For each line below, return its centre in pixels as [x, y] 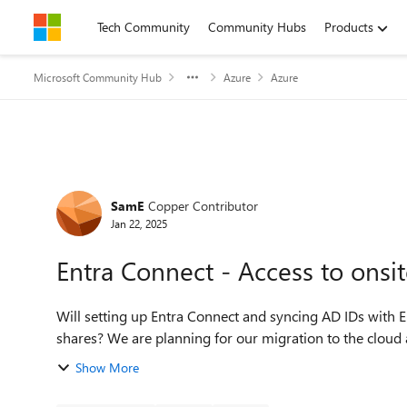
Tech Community [144, 27]
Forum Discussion [146, 185]
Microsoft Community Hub [98, 77]
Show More [107, 367]
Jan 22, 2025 [139, 223]
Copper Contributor [203, 205]
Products [349, 27]
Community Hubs [257, 27]
